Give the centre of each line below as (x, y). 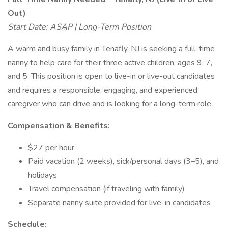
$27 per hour (51, 148)
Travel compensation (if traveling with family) (106, 189)
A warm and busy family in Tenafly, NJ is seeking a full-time (111, 49)
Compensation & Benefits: (59, 126)
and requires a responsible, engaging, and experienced (103, 90)
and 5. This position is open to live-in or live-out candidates (111, 76)
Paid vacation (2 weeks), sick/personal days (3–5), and (123, 161)
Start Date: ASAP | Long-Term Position (79, 27)
